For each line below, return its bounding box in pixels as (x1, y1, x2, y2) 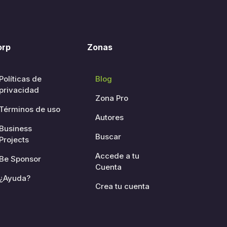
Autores (95, 112, 124, 122)
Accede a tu (95, 150, 139, 161)
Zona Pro (95, 93, 128, 103)
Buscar (95, 131, 121, 141)
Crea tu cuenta (95, 181, 149, 191)
